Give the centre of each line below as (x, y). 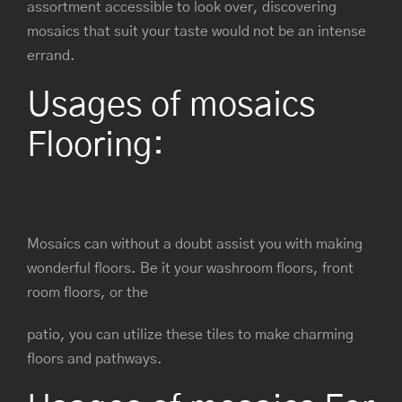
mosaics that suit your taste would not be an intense (197, 31)
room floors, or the (87, 293)
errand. (51, 55)
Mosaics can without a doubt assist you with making (195, 245)
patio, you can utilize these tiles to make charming (190, 335)
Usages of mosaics (171, 105)
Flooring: (96, 146)
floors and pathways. (95, 359)
